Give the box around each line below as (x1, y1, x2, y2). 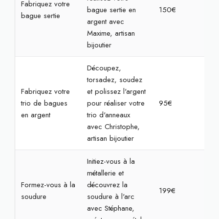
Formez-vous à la (21, 179, 75, 190)
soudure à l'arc (87, 191, 134, 202)
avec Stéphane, (87, 203, 134, 214)
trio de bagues (21, 98, 67, 109)
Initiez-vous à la (87, 156, 135, 167)
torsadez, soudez (87, 74, 142, 85)
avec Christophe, (87, 121, 140, 132)
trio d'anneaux (87, 109, 130, 120)
